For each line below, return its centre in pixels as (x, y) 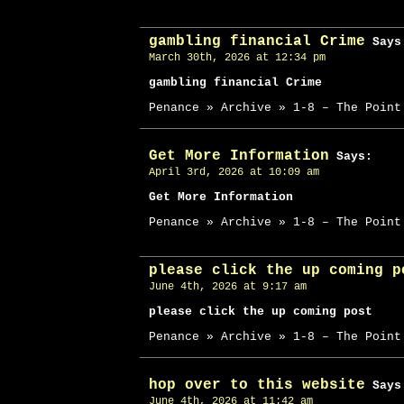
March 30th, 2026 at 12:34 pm (237, 58)
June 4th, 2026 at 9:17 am (228, 287)
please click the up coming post (261, 312)
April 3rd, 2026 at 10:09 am (234, 172)
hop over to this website (257, 385)
